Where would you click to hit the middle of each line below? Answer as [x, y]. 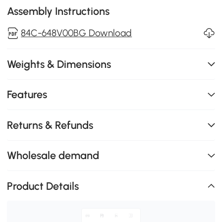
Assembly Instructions [58, 11]
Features [27, 95]
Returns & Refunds [50, 125]
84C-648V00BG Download [77, 33]
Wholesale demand [53, 156]
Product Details [43, 186]
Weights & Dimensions [59, 64]
